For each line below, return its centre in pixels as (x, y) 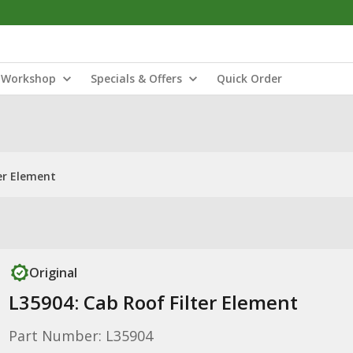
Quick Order (249, 78)
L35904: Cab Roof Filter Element (153, 302)
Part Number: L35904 (80, 336)
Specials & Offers (136, 78)
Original (53, 273)
